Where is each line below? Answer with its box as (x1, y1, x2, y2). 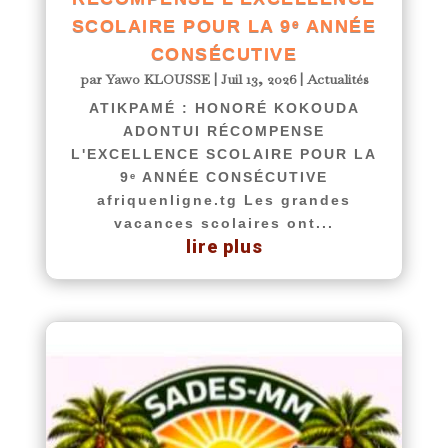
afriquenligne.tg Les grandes (96, 191, 351, 208)
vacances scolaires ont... (113, 214, 334, 231)
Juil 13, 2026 (220, 69, 296, 88)
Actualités (306, 69, 369, 88)
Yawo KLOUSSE (105, 69, 210, 88)
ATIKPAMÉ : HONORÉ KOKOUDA (88, 99, 360, 116)
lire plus (185, 235, 263, 257)
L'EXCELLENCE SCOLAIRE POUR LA (70, 145, 377, 162)
